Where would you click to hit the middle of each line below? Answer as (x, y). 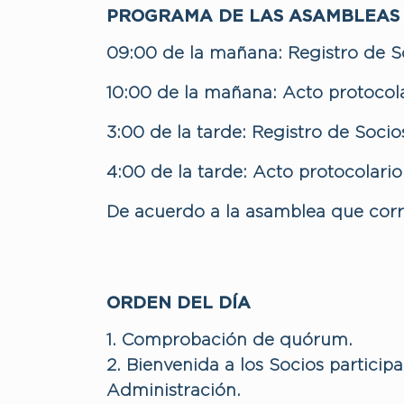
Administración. (174, 390)
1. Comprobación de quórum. (230, 340)
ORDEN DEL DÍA (181, 303)
